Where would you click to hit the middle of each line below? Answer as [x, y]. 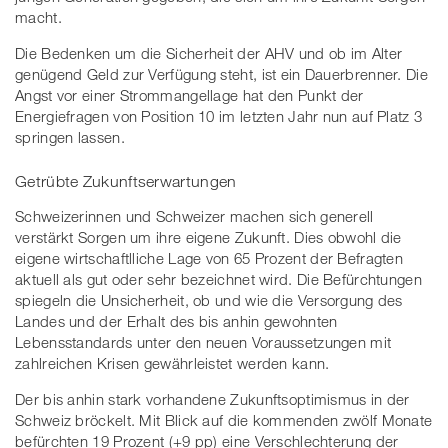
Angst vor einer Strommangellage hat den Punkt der [189, 95]
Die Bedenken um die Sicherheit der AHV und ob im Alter [209, 53]
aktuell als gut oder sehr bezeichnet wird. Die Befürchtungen [218, 278]
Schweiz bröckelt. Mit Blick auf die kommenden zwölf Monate [224, 419]
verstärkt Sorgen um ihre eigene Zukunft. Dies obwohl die [208, 236]
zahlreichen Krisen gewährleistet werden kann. [174, 362]
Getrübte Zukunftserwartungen [126, 180]
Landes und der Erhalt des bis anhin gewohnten [176, 320]
